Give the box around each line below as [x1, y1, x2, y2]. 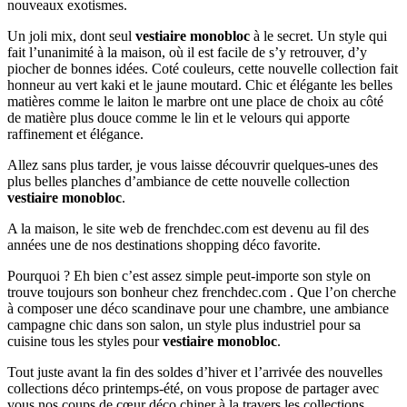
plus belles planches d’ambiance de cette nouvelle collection [7, 173, 350, 189]
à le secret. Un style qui [250, 27, 387, 44]
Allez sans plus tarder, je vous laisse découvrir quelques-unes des [7, 156, 378, 173]
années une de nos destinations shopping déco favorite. [7, 236, 321, 253]
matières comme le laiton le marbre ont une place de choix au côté [7, 93, 383, 109]
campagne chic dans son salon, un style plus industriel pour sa [7, 316, 361, 333]
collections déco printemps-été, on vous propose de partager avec [7, 380, 379, 396]
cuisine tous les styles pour [7, 333, 163, 349]
